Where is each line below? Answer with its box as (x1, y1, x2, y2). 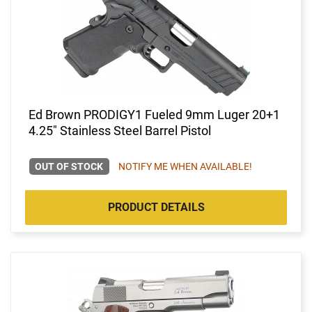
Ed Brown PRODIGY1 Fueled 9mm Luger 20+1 (29, 107, 280, 122)
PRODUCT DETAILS (107, 200, 205, 214)
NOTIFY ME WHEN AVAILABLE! (118, 160, 252, 172)
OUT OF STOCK (35, 160, 104, 172)
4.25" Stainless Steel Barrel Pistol (29, 123, 211, 138)
